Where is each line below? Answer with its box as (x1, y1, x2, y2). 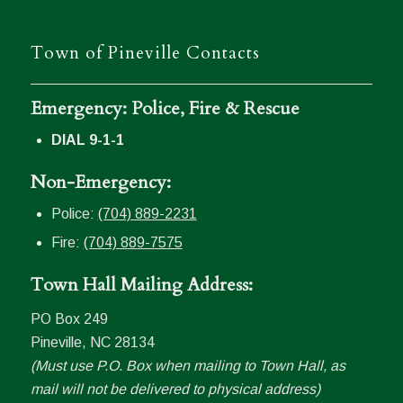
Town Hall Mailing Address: (30, 273, 253, 298)
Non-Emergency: (30, 170, 171, 195)
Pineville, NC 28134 (30, 334, 155, 350)
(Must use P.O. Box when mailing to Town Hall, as (30, 357, 345, 373)
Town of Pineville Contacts (30, 41, 260, 66)
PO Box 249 (30, 310, 108, 327)
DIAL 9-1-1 (50, 132, 124, 148)
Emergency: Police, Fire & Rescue (30, 96, 300, 121)
